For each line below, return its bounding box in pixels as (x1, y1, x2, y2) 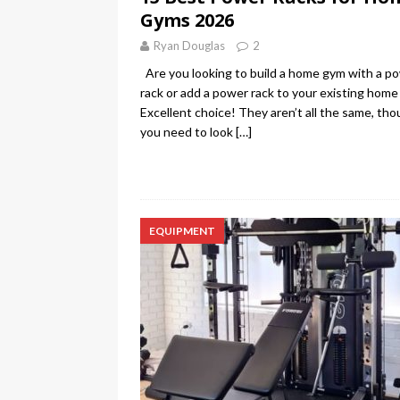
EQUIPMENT (149, 224, 215, 238)
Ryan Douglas (154, 38, 225, 54)
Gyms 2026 (140, 8, 234, 33)
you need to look (140, 124, 236, 140)
